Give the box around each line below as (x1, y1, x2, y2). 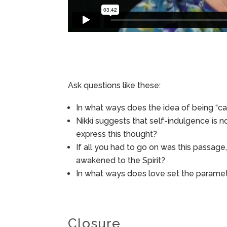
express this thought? (76, 129, 158, 139)
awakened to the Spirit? (76, 156, 166, 166)
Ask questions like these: (68, 81, 161, 91)
